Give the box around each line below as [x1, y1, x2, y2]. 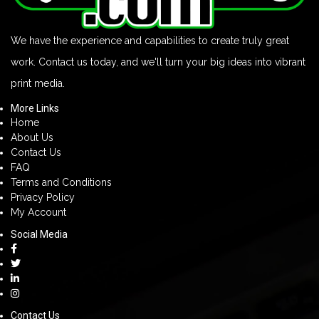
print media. [11, 78, 65, 90]
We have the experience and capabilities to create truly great [11, 35, 289, 47]
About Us [11, 132, 53, 144]
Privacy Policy [11, 192, 75, 204]
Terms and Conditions [11, 177, 112, 189]
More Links [11, 103, 59, 115]
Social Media [11, 229, 68, 241]
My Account [11, 206, 66, 219]
